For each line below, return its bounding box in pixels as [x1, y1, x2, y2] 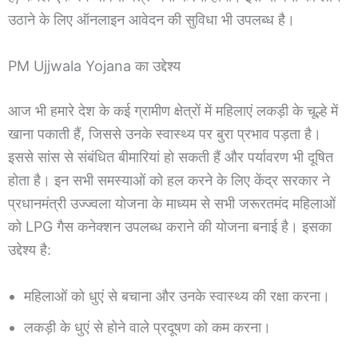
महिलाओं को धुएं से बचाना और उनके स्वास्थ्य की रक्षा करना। [24, 287, 330, 304]
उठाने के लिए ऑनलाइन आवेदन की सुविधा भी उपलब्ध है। [8, 10, 295, 28]
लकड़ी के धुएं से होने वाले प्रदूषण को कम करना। [24, 318, 271, 336]
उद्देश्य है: [8, 241, 51, 258]
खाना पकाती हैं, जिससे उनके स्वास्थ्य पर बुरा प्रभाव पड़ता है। [8, 125, 321, 142]
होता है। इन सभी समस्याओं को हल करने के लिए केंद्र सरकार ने [8, 171, 330, 189]
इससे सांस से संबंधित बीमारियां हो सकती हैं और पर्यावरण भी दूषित [8, 148, 333, 165]
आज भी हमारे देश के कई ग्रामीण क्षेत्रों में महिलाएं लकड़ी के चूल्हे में [8, 101, 338, 119]
